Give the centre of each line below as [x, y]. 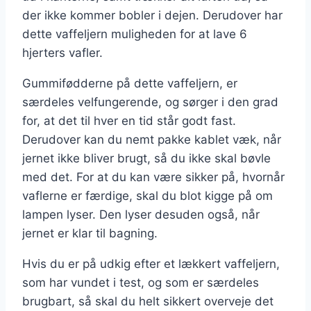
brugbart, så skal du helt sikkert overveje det [148, 302]
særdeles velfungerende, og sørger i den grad [150, 102]
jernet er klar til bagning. [90, 234]
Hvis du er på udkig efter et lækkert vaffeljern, [151, 264]
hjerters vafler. [62, 53]
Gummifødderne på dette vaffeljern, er [130, 84]
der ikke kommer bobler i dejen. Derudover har [152, 16]
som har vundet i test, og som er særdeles [141, 283]
